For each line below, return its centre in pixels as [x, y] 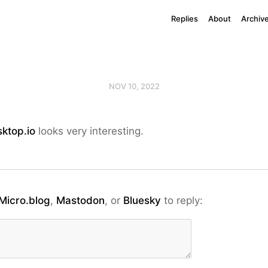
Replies [185, 19]
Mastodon [80, 200]
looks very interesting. [89, 131]
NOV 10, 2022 [134, 86]
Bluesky [142, 200]
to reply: [182, 200]
